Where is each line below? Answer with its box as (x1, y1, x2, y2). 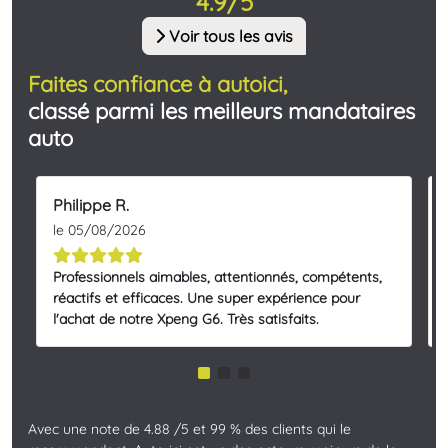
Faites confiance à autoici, (28, 70, 287, 98)
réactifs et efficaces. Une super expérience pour (53, 289, 360, 308)
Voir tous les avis (165, 26, 293, 47)
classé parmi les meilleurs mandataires (28, 97, 415, 125)
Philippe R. (53, 195, 129, 216)
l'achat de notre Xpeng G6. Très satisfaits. (53, 310, 319, 329)
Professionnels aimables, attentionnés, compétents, (53, 268, 382, 287)
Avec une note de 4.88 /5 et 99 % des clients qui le (28, 420, 351, 439)
